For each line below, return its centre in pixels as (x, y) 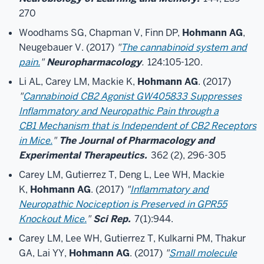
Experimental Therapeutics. (83, 155)
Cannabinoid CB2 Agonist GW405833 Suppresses (132, 96)
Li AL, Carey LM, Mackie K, (78, 82)
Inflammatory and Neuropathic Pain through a (119, 111)
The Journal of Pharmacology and (137, 141)
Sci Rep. (112, 219)
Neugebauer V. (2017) (68, 47)
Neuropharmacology (94, 62)
